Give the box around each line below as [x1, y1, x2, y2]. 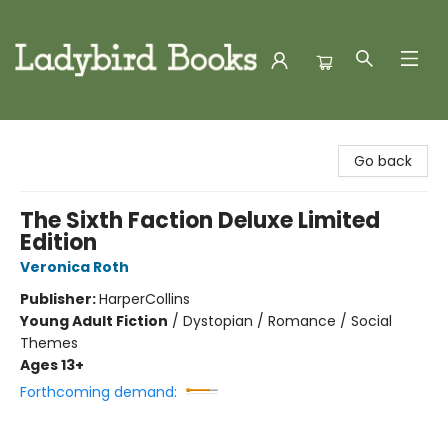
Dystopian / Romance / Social [183, 311, 392, 331]
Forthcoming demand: [20, 382, 177, 402]
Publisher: [20, 289, 99, 309]
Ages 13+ [20, 355, 84, 375]
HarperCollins [99, 289, 190, 309]
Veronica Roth [20, 257, 129, 277]
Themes [20, 333, 78, 353]
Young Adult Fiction [20, 311, 168, 331]
